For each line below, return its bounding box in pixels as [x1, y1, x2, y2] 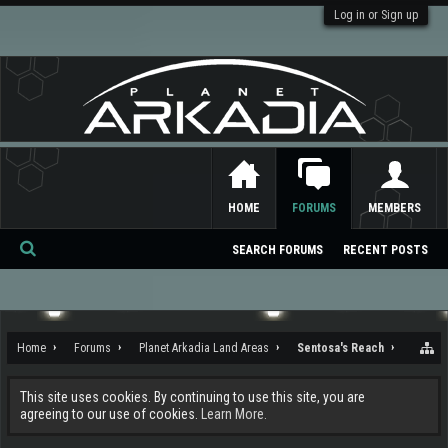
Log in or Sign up [334, 8, 418, 22]
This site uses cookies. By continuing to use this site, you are [20, 389, 365, 405]
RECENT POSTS [343, 243, 428, 257]
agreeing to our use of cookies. [20, 406, 201, 422]
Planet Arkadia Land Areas [139, 341, 269, 355]
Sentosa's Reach [297, 341, 384, 355]
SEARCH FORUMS [232, 243, 323, 257]
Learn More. [201, 406, 267, 422]
